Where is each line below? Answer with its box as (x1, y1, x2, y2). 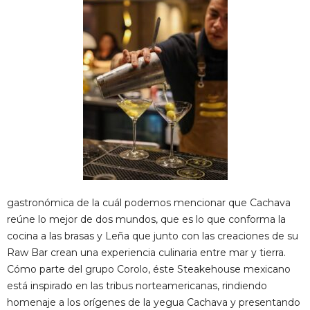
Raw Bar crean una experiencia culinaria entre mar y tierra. (7, 246, 286, 259)
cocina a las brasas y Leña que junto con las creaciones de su (7, 230, 298, 242)
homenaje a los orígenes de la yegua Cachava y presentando (7, 296, 300, 309)
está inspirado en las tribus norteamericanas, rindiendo (7, 280, 267, 292)
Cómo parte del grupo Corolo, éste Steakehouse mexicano (7, 263, 291, 275)
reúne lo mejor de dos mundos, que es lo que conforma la (7, 213, 286, 226)
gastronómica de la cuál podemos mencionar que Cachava (7, 197, 291, 209)
